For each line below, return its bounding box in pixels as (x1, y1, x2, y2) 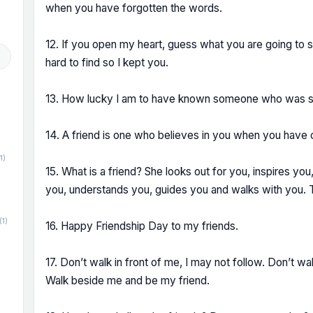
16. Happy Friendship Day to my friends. (45, 219, 238, 233)
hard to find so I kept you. (45, 56, 168, 69)
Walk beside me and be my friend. (45, 274, 210, 287)
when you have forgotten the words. (45, 1, 222, 15)
